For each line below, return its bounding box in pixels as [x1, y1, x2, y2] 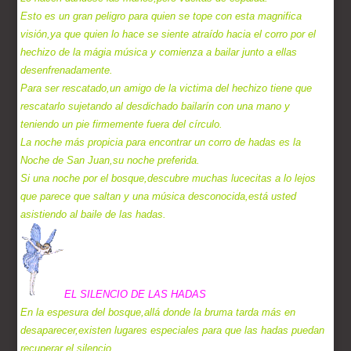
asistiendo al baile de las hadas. [20, 208, 167, 221]
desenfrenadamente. [20, 64, 114, 77]
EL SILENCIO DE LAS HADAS [64, 288, 207, 301]
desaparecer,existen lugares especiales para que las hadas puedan [20, 324, 325, 337]
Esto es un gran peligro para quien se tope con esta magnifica [20, 10, 302, 23]
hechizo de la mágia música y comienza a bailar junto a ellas [20, 46, 298, 59]
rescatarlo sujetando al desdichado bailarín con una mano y [20, 100, 291, 113]
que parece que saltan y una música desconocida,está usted [20, 190, 297, 203]
